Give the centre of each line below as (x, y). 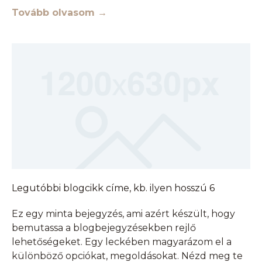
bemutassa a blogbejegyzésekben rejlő (104, 227)
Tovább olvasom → (59, 13)
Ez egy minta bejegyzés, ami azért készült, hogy (123, 213)
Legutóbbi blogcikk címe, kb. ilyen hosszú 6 (113, 188)
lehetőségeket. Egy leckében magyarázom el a (122, 242)
